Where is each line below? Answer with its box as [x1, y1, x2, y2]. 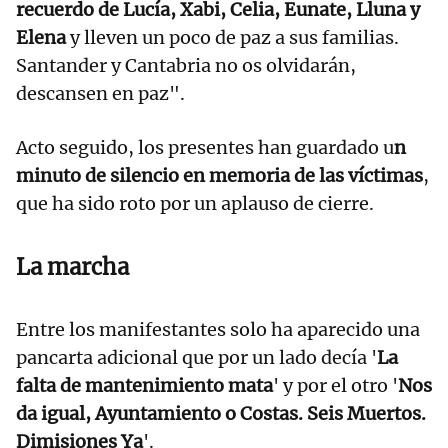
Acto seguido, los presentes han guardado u [16, 136, 394, 160]
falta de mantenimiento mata [16, 374, 273, 398]
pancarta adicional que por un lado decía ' [16, 346, 377, 370]
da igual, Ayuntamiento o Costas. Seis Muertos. [16, 402, 426, 426]
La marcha [16, 253, 129, 282]
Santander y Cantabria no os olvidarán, [16, 54, 356, 78]
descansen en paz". [16, 82, 185, 106]
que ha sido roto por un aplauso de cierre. [16, 192, 374, 216]
